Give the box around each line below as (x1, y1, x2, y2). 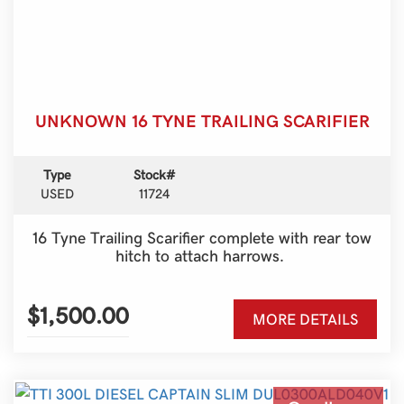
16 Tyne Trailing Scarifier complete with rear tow (32, 225, 372, 248)
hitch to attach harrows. (115, 243, 289, 266)
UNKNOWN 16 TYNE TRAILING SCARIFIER (34, 107, 370, 132)
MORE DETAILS (252, 307, 358, 329)
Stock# (133, 164, 175, 183)
